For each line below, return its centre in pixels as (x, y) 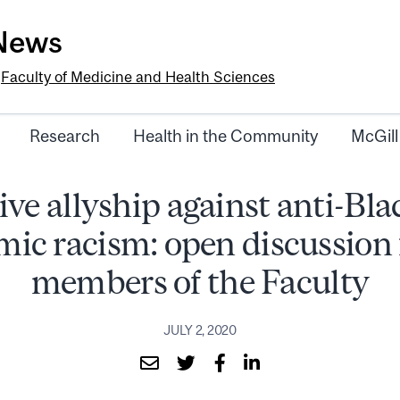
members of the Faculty (200, 282)
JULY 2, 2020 (200, 330)
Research (65, 136)
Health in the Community (225, 136)
